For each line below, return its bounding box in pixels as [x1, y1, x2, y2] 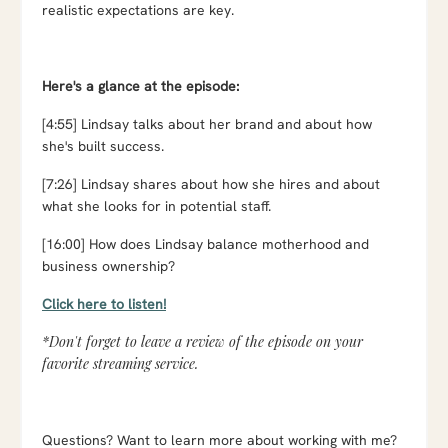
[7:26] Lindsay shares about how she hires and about [42, 174, 380, 193]
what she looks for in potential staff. [42, 196, 271, 215]
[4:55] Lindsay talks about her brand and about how [42, 114, 372, 133]
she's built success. [42, 136, 164, 155]
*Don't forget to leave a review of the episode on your [42, 331, 363, 351]
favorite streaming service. [42, 353, 198, 373]
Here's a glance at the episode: [42, 76, 239, 95]
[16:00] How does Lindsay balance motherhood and [42, 234, 369, 253]
